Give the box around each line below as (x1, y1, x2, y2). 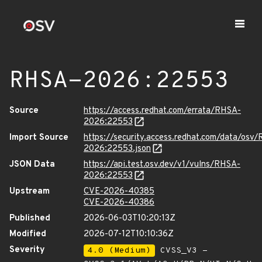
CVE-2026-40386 (84, 197, 154, 208)
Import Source (9, 132, 68, 143)
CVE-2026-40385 (84, 186, 154, 197)
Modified (9, 229, 46, 240)
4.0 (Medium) (88, 246, 151, 256)
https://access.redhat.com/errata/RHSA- (84, 105, 241, 116)
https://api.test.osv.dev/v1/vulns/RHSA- (84, 159, 240, 170)
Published (9, 213, 50, 224)
